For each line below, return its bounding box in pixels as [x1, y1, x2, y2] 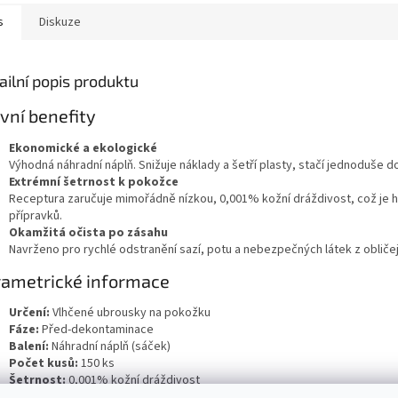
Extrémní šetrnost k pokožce [9, 172, 179, 191]
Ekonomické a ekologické [9, 139, 157, 157]
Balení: [9, 338, 49, 356]
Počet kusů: [9, 354, 78, 373]
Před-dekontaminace [42, 321, 154, 339]
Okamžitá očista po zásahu [9, 223, 168, 242]
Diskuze [39, 13, 81, 32]
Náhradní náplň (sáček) [52, 338, 171, 356]
